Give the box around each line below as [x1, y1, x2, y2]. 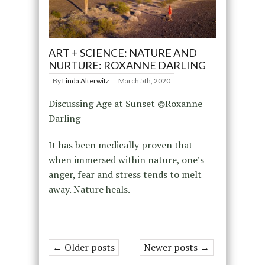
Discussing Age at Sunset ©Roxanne [48, 97, 202, 111]
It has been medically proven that [48, 138, 193, 152]
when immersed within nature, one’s [48, 153, 204, 167]
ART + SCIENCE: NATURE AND [48, 46, 197, 60]
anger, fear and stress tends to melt [48, 168, 202, 182]
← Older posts [52, 241, 115, 254]
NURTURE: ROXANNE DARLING [48, 59, 206, 72]
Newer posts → [144, 241, 210, 254]
